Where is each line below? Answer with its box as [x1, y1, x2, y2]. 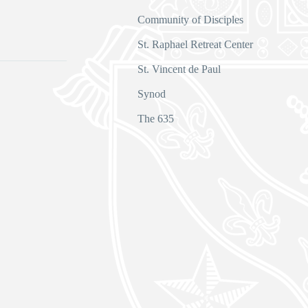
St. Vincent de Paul [137, 63, 221, 76]
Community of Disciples [137, 14, 243, 26]
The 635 [137, 113, 174, 125]
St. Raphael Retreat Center [137, 38, 253, 51]
